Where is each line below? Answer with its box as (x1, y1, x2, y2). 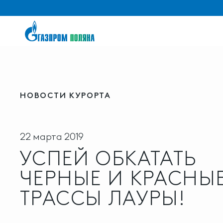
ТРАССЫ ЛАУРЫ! (20, 186, 186, 210)
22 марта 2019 (20, 130, 84, 142)
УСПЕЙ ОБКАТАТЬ (20, 146, 196, 170)
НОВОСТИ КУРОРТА (20, 91, 111, 100)
